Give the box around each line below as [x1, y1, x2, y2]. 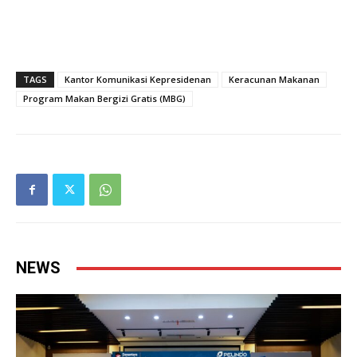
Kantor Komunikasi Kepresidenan [65, 73, 211, 86]
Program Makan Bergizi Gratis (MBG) [23, 92, 186, 105]
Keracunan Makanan [229, 73, 320, 86]
